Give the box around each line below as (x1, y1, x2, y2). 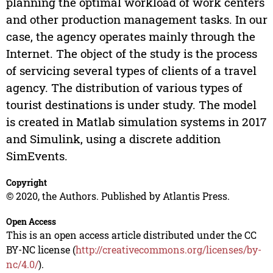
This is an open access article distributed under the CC (5, 229, 257, 242)
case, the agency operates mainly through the (5, 29, 255, 44)
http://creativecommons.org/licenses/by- (75, 243, 261, 257)
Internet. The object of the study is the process (5, 46, 257, 62)
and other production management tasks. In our (5, 12, 268, 27)
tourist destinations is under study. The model (5, 97, 257, 113)
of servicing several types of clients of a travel (5, 63, 257, 79)
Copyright (5, 177, 47, 189)
